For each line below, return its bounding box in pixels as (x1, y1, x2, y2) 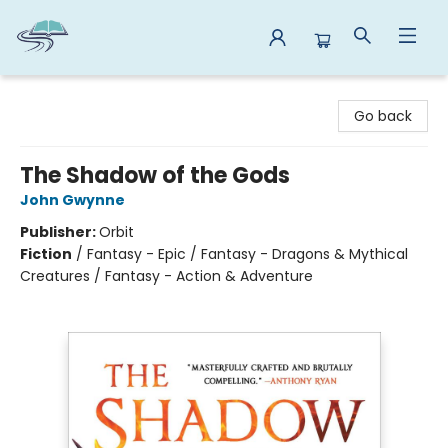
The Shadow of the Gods (20, 160, 290, 191)
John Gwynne (20, 190, 125, 210)
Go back (354, 106, 412, 126)
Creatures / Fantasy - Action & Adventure (20, 266, 313, 286)
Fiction (20, 244, 72, 264)
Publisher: (20, 222, 99, 242)
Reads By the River (15, 84, 142, 104)
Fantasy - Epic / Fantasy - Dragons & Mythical (87, 244, 408, 264)
